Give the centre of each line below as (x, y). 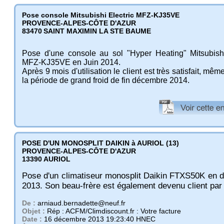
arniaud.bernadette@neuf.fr (81, 203)
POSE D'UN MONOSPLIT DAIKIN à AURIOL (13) (100, 143)
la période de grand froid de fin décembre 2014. (106, 80)
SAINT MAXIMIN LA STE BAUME (97, 31)
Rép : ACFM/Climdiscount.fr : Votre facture (114, 211)
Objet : (34, 211)
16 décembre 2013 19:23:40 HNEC (100, 219)
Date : (33, 219)
